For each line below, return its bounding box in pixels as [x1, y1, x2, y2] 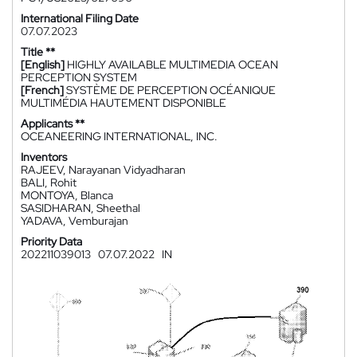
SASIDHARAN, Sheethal [21, 201, 140, 215]
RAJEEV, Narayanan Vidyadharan [21, 163, 186, 177]
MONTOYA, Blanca [21, 188, 113, 202]
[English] [21, 57, 65, 72]
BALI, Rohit [21, 175, 76, 190]
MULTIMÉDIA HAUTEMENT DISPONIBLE [21, 96, 226, 110]
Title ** [21, 45, 55, 59]
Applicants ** [21, 116, 84, 131]
